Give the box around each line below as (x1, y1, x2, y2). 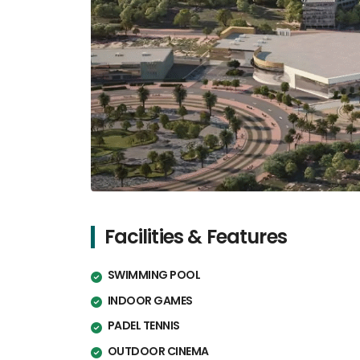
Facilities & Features (104, 223, 287, 251)
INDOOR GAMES (107, 292, 193, 309)
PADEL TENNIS (107, 317, 180, 334)
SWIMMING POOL (107, 267, 201, 284)
